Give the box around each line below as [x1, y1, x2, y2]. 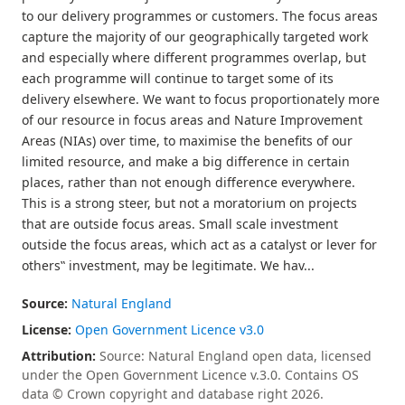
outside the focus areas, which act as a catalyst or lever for [22, 236, 377, 253]
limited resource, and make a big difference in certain [22, 153, 350, 170]
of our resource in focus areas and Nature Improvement [22, 111, 363, 128]
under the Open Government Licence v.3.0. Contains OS [22, 366, 359, 383]
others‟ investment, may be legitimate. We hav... [22, 257, 315, 274]
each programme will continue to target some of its [22, 70, 334, 87]
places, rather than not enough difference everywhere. [22, 174, 355, 191]
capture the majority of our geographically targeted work [22, 28, 368, 45]
